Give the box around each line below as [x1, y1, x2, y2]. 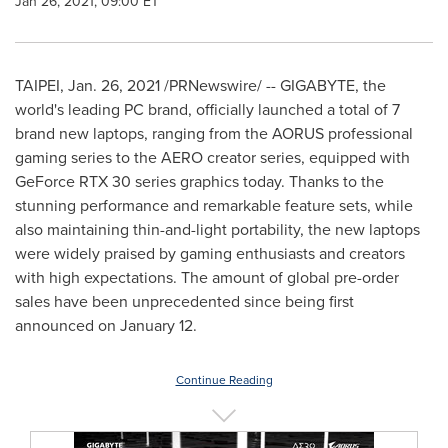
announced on [15, 314, 120, 336]
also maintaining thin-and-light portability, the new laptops [15, 218, 420, 240]
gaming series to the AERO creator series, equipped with [15, 146, 410, 168]
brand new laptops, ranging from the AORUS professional [15, 122, 413, 144]
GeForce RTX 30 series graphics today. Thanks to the [15, 170, 384, 192]
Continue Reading [175, 371, 273, 388]
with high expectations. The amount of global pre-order [15, 266, 399, 288]
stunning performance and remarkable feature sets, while [15, 194, 413, 216]
